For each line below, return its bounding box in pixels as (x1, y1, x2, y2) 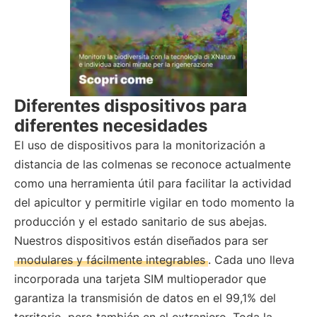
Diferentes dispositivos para (14, 96, 247, 116)
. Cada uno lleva (208, 253, 294, 267)
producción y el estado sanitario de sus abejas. (14, 214, 267, 229)
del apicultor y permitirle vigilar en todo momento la (14, 195, 294, 209)
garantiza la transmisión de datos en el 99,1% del (14, 291, 276, 305)
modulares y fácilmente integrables (17, 253, 205, 267)
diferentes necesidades (14, 115, 207, 136)
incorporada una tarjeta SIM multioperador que (14, 272, 266, 286)
